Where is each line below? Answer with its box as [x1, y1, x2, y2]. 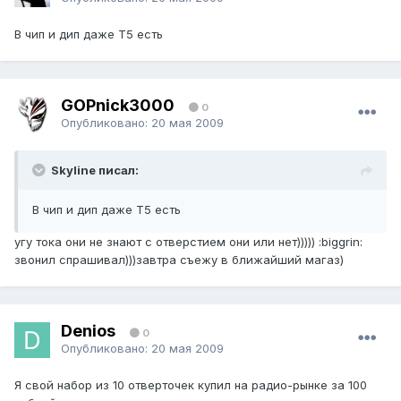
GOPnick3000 [61, 95, 178, 115]
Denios [61, 320, 115, 340]
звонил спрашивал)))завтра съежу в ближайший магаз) [14, 252, 344, 268]
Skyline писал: [51, 163, 139, 178]
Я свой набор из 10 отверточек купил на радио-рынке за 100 [14, 378, 367, 393]
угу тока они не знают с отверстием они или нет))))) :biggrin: [14, 235, 363, 250]
